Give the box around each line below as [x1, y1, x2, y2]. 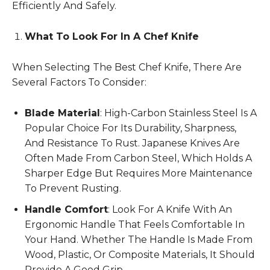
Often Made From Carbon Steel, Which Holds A [25, 152, 252, 164]
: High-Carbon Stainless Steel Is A [100, 107, 257, 119]
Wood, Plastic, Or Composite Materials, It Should [25, 248, 255, 260]
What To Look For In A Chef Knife [25, 30, 199, 42]
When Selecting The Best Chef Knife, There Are [12, 61, 242, 73]
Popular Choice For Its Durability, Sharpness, [25, 122, 236, 134]
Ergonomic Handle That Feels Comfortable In [25, 218, 245, 230]
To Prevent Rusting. [25, 182, 121, 194]
